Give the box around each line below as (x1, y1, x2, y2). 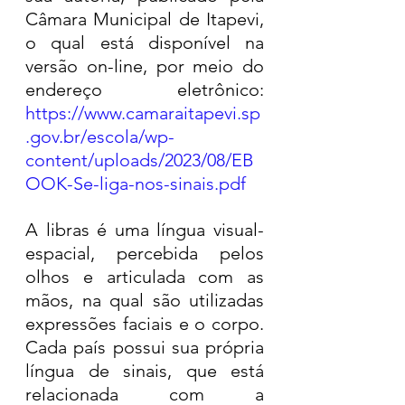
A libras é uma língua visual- (25, 218, 264, 240)
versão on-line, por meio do (25, 54, 264, 77)
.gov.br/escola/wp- (25, 125, 174, 147)
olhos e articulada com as (25, 265, 264, 287)
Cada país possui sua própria (25, 335, 264, 358)
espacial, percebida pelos (25, 241, 264, 264)
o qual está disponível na (25, 31, 264, 53)
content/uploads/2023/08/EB (25, 148, 254, 171)
